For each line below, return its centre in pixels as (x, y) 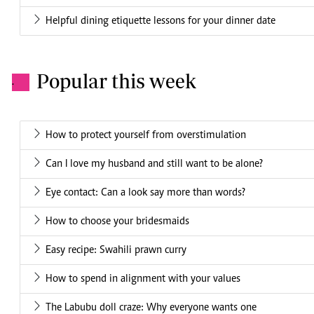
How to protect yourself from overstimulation (146, 136)
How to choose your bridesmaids (117, 222)
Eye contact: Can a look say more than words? (145, 193)
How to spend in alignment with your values (143, 279)
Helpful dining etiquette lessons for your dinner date (161, 21)
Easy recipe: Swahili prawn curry (116, 251)
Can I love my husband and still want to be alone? (154, 164)
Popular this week (116, 81)
